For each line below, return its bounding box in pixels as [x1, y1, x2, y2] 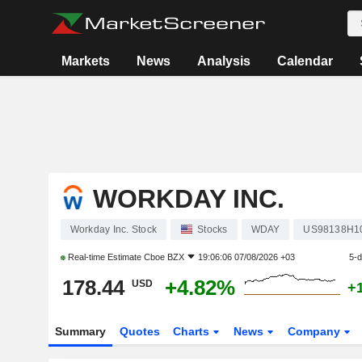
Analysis [196, 54, 250, 68]
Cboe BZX [143, 252, 184, 262]
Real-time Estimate [65, 252, 144, 262]
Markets [61, 54, 110, 68]
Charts [173, 325, 213, 338]
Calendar [276, 54, 333, 68]
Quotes [119, 325, 160, 338]
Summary [54, 325, 106, 338]
